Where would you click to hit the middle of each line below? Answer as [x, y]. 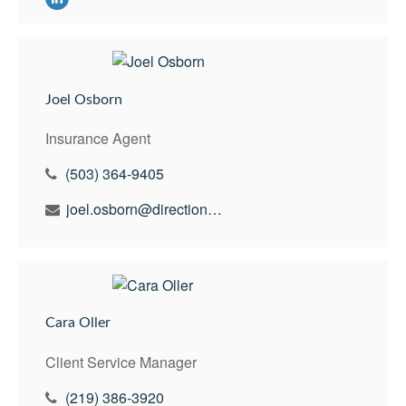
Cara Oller [78, 323]
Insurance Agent [98, 138]
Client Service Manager [121, 362]
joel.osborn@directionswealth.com [215, 209]
